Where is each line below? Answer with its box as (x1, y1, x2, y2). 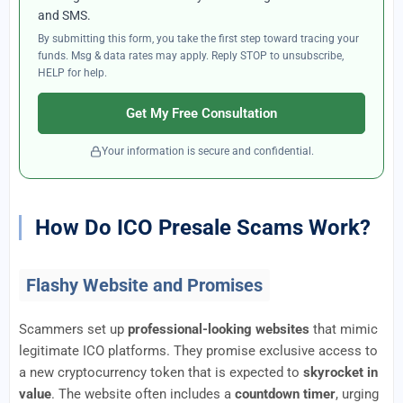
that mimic (309, 321, 378, 337)
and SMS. (38, 8, 91, 22)
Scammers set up (19, 321, 128, 337)
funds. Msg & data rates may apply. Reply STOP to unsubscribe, (38, 49, 344, 62)
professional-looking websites (128, 321, 309, 337)
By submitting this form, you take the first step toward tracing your (38, 32, 359, 45)
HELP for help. (38, 67, 107, 79)
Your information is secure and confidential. (101, 145, 314, 157)
